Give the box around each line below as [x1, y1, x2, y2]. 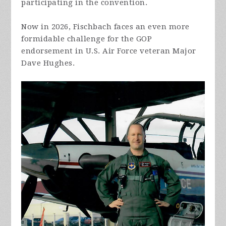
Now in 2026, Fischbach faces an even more [21, 22, 190, 31]
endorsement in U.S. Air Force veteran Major [21, 46, 196, 55]
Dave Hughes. [21, 58, 75, 68]
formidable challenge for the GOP [21, 34, 152, 43]
